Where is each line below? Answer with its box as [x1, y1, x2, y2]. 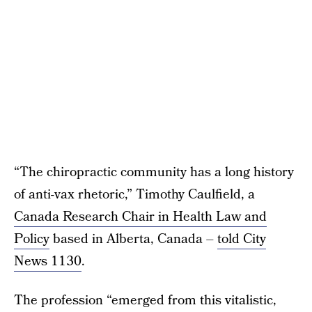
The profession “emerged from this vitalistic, [14, 291, 276, 310]
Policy [14, 230, 49, 249]
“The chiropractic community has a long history [14, 163, 294, 182]
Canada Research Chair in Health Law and [14, 208, 267, 226]
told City [217, 230, 266, 249]
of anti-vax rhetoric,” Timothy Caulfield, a [14, 185, 255, 204]
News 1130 [14, 252, 81, 271]
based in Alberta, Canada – [49, 230, 217, 249]
